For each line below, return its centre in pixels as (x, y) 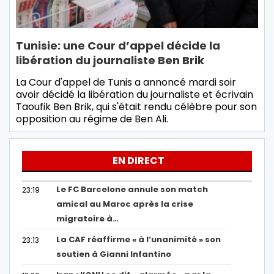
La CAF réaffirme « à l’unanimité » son (139, 240)
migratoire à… (88, 219)
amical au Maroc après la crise (125, 204)
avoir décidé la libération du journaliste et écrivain (135, 95)
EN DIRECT (139, 161)
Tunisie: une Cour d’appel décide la (118, 46)
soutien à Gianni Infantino (114, 254)
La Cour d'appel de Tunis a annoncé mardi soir (126, 83)
